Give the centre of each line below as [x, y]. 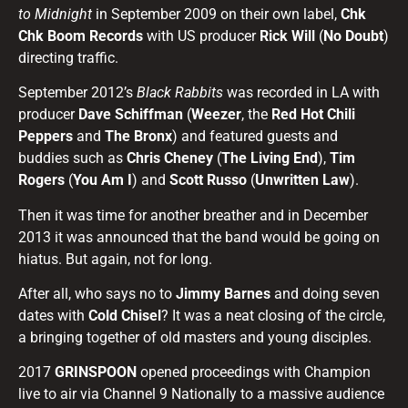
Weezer [216, 115]
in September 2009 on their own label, [218, 14]
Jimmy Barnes [225, 293]
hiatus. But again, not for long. [115, 259]
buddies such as [72, 158]
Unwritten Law [302, 180]
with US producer [201, 36]
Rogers [43, 180]
